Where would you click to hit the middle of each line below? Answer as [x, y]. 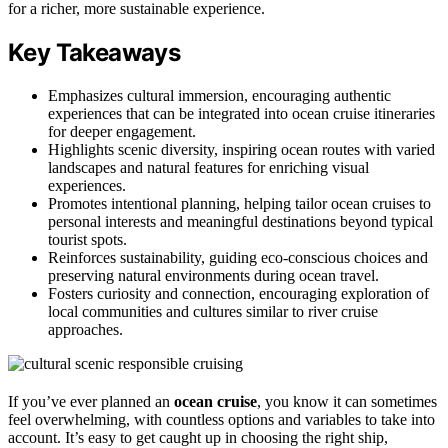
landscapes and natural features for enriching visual [208, 168]
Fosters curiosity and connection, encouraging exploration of [238, 294]
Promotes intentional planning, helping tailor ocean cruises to [239, 204]
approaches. [85, 330]
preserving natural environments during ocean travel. [213, 276]
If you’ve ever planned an [91, 402]
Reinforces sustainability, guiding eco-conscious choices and [238, 258]
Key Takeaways [94, 53]
